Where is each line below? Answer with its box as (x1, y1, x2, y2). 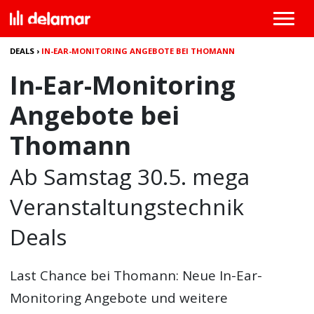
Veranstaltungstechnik (10, 191, 245, 221)
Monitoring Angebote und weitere (10, 289, 228, 307)
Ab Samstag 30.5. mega (10, 161, 250, 191)
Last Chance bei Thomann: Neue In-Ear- (10, 266, 263, 285)
